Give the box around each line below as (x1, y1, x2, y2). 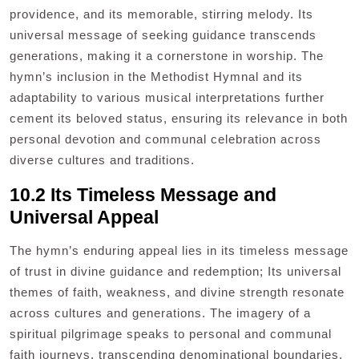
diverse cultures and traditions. (10, 153, 195, 167)
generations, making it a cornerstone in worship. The (10, 49, 324, 63)
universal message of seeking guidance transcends (10, 28, 317, 42)
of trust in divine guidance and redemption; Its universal (10, 264, 341, 279)
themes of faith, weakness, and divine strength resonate (10, 285, 345, 300)
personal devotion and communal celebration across (10, 132, 321, 147)
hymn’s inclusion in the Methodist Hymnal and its (10, 70, 303, 84)
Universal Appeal (10, 207, 159, 228)
